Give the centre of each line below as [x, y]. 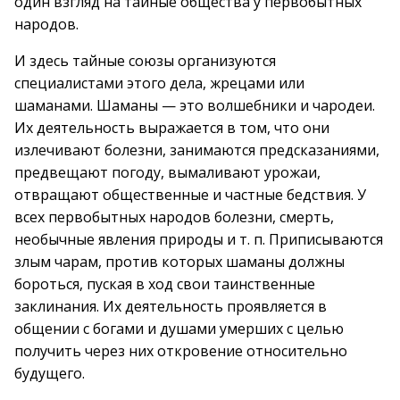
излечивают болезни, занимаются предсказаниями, [197, 150]
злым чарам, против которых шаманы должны [179, 262]
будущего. [50, 373]
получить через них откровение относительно [181, 351]
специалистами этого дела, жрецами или [159, 83]
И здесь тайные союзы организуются [145, 61]
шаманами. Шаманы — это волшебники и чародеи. [195, 105]
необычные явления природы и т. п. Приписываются [199, 239]
